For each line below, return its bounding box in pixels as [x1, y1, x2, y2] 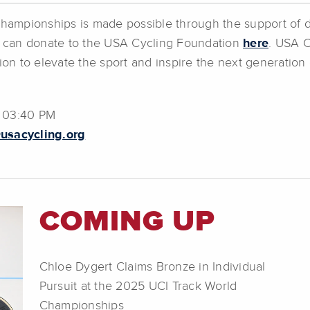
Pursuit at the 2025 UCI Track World [39, 280, 237, 293]
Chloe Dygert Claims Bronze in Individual [39, 260, 266, 273]
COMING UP [39, 207, 215, 237]
